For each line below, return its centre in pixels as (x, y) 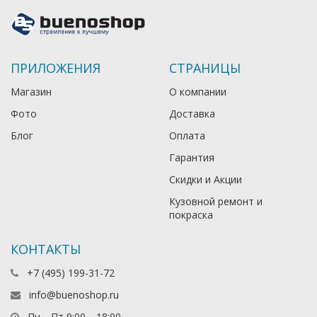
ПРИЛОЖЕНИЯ (56, 68)
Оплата (187, 136)
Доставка (192, 114)
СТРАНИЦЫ (205, 68)
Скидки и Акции (206, 180)
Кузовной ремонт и (216, 202)
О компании (198, 92)
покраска (191, 215)
